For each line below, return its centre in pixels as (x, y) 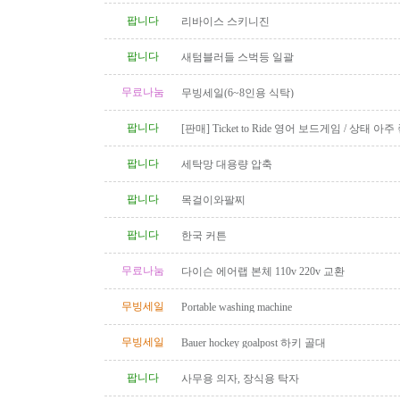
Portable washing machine (237, 307)
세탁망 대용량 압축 (227, 164)
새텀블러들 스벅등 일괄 (237, 57)
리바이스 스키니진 (225, 21)
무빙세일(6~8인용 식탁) (237, 93)
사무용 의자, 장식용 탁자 (240, 379)
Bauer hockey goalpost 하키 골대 (254, 343)
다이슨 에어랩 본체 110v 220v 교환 (263, 271)
